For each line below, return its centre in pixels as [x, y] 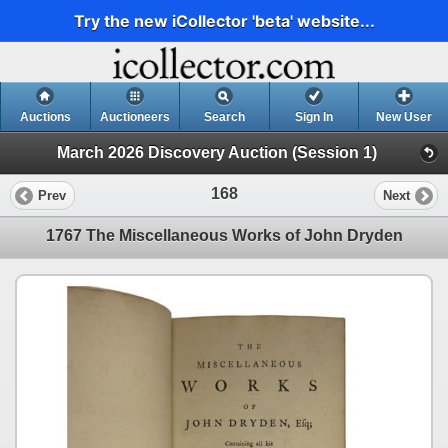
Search [224, 117]
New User [403, 117]
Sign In [314, 117]
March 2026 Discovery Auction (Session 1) [216, 153]
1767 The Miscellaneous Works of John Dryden [224, 236]
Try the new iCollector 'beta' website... [224, 20]
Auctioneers [134, 117]
